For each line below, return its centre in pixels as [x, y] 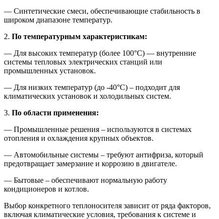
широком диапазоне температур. [58, 20]
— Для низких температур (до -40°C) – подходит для [92, 88]
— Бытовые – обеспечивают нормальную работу [86, 180]
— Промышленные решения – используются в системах [98, 130]
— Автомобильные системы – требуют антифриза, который [104, 155]
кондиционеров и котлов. [46, 189]
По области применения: [55, 113]
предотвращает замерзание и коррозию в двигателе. [90, 164]
